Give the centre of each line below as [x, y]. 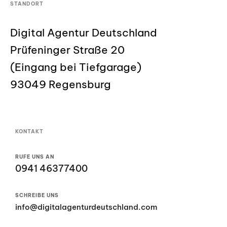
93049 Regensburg [61, 84]
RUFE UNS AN [35, 157]
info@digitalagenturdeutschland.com [86, 207]
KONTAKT [29, 132]
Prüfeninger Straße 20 [67, 50]
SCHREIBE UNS [37, 195]
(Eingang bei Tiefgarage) [76, 67]
